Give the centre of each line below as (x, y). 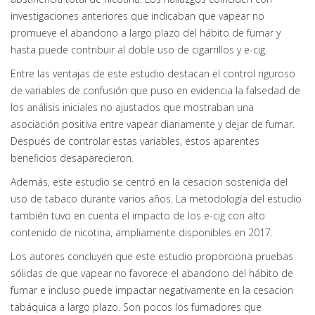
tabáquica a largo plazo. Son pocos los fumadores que (136, 307)
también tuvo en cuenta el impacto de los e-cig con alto (138, 216)
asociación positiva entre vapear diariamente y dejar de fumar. (153, 124)
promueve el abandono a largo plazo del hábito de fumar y (146, 33)
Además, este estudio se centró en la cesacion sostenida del (149, 182)
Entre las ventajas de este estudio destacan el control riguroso (153, 73)
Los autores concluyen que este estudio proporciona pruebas (152, 256)
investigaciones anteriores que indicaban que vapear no (137, 16)
